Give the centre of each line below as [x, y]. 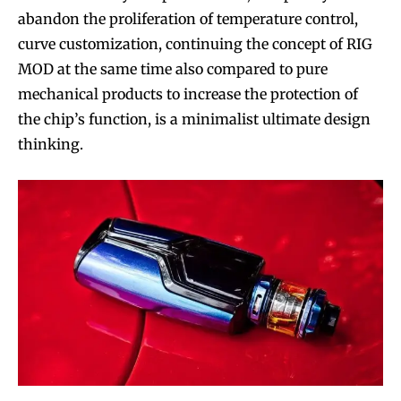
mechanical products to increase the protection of [188, 94]
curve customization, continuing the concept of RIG [195, 43]
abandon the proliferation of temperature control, [188, 18]
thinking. [51, 144]
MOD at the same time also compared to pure [173, 68]
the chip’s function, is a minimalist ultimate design [194, 119]
